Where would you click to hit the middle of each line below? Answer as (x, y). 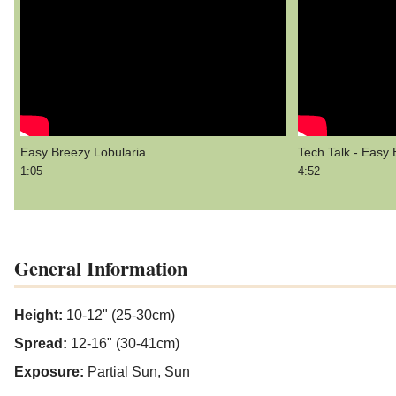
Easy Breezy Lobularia (83, 153)
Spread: (42, 343)
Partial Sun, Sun (139, 371)
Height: (40, 316)
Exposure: (51, 371)
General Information (101, 269)
